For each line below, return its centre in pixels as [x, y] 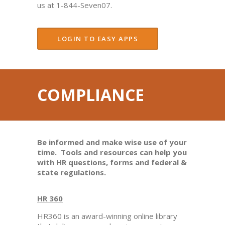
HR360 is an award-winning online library [107, 216]
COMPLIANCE [91, 95]
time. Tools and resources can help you [112, 152]
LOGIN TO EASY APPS [98, 39]
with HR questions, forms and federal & [112, 162]
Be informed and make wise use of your [112, 142]
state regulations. [72, 172]
